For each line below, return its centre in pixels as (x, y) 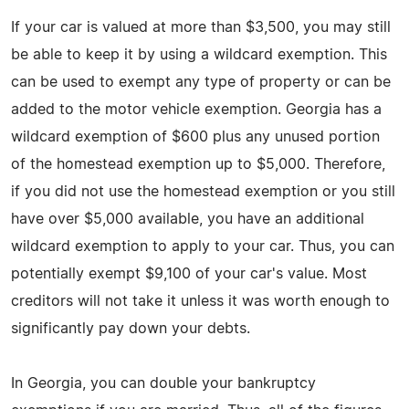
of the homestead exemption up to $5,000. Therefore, (198, 164)
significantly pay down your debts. (131, 328)
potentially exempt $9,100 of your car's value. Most (189, 273)
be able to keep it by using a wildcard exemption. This (199, 54)
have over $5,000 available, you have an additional (188, 219)
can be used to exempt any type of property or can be (201, 82)
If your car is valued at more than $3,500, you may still (201, 27)
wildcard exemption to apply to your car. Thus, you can (203, 246)
